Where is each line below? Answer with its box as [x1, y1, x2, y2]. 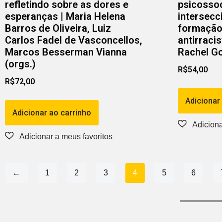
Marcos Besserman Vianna [5, 46, 127, 58]
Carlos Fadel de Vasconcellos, [5, 34, 142, 46]
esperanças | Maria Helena [5, 10, 125, 22]
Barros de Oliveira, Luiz [5, 22, 111, 34]
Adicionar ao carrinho [12, 108, 91, 117]
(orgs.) [5, 57, 36, 70]
